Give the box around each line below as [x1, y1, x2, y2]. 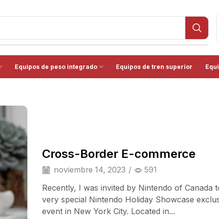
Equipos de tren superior [115, 63, 193, 71]
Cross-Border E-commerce [42, 146, 196, 161]
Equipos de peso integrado [14, 63, 97, 71]
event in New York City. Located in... [42, 206, 175, 216]
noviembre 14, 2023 [52, 165, 126, 175]
